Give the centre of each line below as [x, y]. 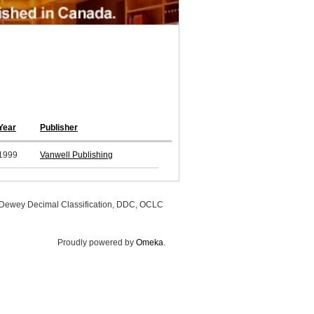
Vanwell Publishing [76, 155]
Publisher [59, 128]
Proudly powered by [97, 243]
